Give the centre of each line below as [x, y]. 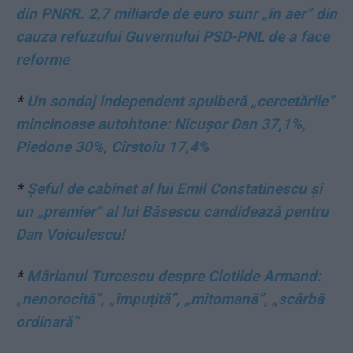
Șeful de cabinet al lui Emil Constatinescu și [175, 189]
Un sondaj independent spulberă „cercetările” [180, 102]
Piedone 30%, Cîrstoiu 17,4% [112, 147]
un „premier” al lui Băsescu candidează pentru [172, 212]
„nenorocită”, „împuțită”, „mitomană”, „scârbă [170, 299]
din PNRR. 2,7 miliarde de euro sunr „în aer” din [176, 14]
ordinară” [47, 322]
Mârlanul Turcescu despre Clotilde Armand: [174, 277]
